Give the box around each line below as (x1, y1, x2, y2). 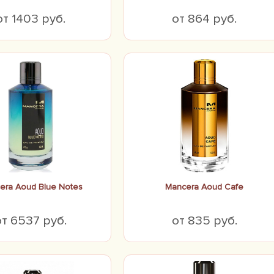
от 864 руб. (172, 11, 237, 26)
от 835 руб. (171, 213, 237, 228)
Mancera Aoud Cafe (165, 182, 243, 192)
